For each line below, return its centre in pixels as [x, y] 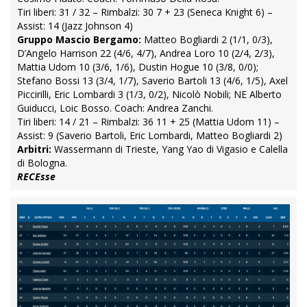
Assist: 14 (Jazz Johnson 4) [75, 25]
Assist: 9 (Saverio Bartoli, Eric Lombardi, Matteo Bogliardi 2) [150, 135]
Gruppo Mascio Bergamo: [79, 39]
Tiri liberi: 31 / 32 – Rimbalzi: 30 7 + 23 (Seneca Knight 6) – [145, 12]
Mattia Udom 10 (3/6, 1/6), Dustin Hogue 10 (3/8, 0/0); [138, 66]
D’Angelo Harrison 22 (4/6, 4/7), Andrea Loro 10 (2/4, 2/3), [146, 53]
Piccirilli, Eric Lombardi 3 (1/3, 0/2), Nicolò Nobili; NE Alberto [149, 94]
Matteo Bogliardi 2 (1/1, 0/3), [207, 39]
